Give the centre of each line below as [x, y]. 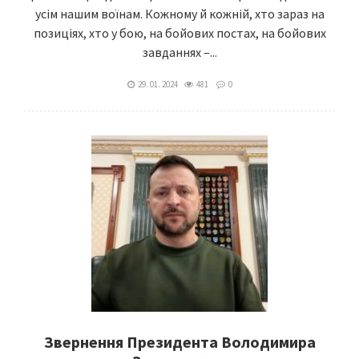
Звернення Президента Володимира [179, 342]
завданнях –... [179, 52]
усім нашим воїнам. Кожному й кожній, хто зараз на [179, 14]
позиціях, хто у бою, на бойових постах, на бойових [179, 33]
